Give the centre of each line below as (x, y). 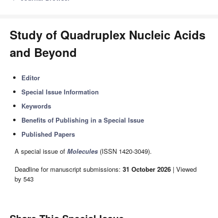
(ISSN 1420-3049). (125, 151)
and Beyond (43, 52)
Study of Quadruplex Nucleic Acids (108, 35)
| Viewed (184, 169)
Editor (31, 78)
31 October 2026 (147, 169)
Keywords (36, 106)
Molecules (82, 151)
